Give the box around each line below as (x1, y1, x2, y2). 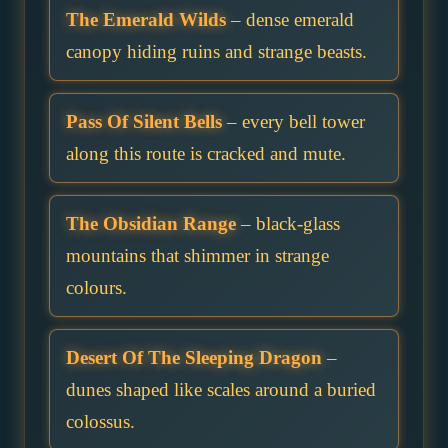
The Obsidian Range (66, 213, 236, 235)
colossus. (66, 411, 135, 433)
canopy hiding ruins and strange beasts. (66, 41, 367, 63)
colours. (66, 277, 127, 299)
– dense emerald (226, 9, 354, 31)
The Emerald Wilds (66, 9, 226, 31)
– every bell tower (222, 111, 365, 133)
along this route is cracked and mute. (66, 143, 346, 165)
